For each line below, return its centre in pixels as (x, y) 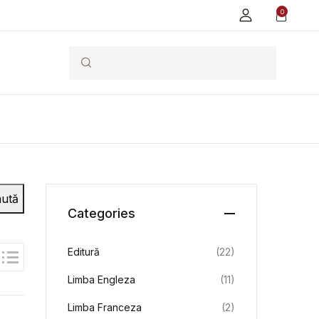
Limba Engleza (102, 279)
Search (69, 62)
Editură (84, 252)
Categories (102, 213)
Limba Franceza (105, 307)
